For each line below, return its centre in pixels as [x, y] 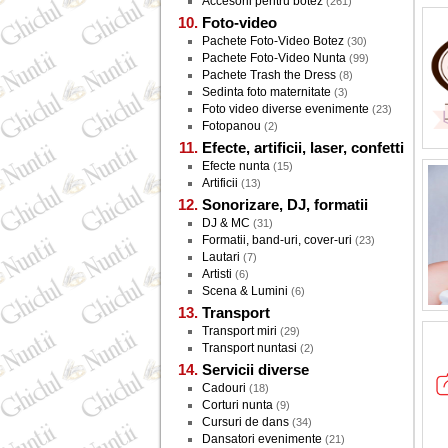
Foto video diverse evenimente [285, 109]
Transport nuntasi [249, 348]
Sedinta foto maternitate [266, 92]
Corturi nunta [237, 405]
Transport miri [239, 331]
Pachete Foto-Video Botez [273, 41]
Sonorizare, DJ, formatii [285, 204]
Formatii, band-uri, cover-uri [277, 240]
